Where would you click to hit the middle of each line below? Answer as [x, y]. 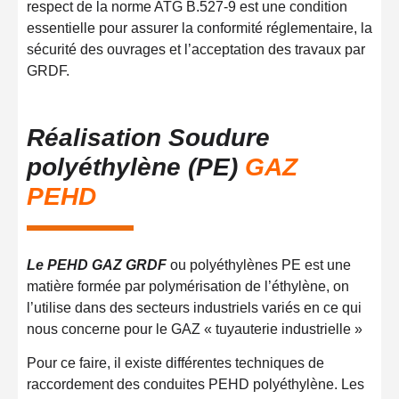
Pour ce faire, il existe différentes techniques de [175, 363]
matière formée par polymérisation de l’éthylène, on [188, 286]
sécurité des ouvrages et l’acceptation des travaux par [196, 49]
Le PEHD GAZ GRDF [97, 265]
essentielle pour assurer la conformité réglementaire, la [199, 28]
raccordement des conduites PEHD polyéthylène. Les [195, 385]
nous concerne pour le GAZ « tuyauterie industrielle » [195, 329]
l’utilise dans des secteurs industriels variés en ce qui [194, 307]
